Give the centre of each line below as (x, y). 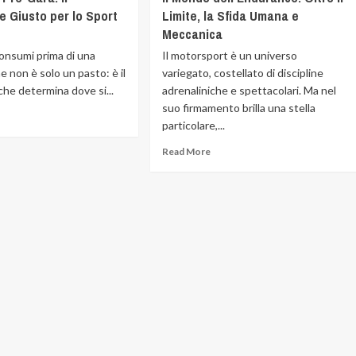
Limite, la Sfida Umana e (231, 15)
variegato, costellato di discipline (243, 73)
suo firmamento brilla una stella (239, 108)
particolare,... (194, 125)
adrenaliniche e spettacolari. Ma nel (250, 90)
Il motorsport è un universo (230, 55)
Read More (187, 151)
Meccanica (193, 34)
